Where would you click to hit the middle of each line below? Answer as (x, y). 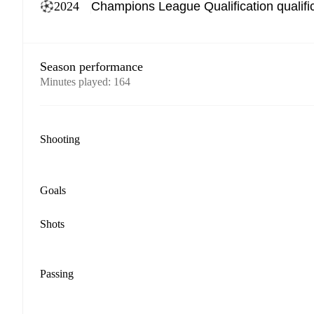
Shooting (60, 139)
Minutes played (74, 82)
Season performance (91, 67)
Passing (57, 274)
